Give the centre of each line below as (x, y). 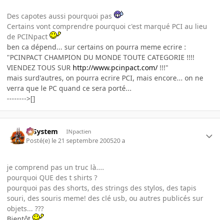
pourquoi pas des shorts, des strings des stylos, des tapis (102, 188)
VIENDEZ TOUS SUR (40, 67)
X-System (42, 132)
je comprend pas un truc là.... (55, 167)
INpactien (79, 132)
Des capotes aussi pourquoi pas (60, 16)
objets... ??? (25, 208)
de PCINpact (28, 36)
